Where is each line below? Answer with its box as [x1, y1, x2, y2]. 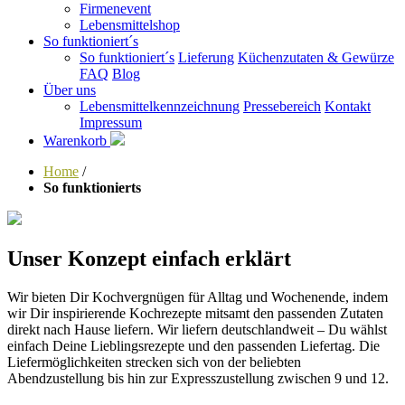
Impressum [80, 115, 142, 130]
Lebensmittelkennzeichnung [80, 99, 240, 114]
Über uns [43, 82, 96, 98]
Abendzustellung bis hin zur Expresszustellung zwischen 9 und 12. [7, 370, 389, 386]
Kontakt [325, 99, 371, 114]
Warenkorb [43, 133, 110, 148]
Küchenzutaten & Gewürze [238, 50, 394, 65]
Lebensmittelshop [80, 17, 180, 33]
